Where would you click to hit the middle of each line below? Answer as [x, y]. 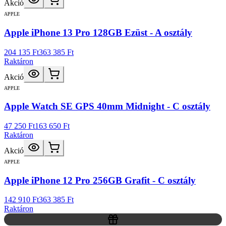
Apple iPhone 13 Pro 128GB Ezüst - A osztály [98, 32]
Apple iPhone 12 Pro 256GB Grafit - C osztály [100, 180]
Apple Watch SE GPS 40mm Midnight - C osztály [107, 106]
